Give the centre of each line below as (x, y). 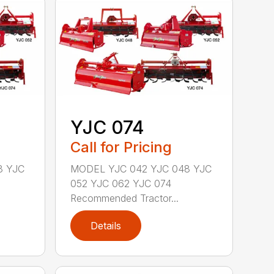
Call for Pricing (121, 147)
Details (106, 226)
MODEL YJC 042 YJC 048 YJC (141, 169)
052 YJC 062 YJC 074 (121, 184)
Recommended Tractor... (125, 198)
